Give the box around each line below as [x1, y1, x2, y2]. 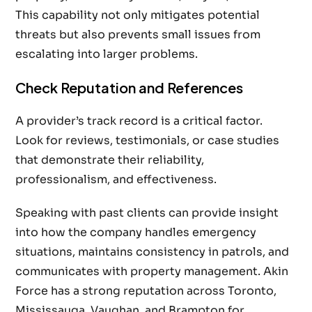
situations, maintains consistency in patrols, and [15, 244, 290, 260]
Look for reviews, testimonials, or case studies [15, 133, 280, 148]
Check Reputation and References [15, 79, 244, 97]
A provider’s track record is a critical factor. [15, 114, 263, 129]
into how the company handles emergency [15, 225, 257, 240]
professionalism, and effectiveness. [15, 172, 217, 187]
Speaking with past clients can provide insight [15, 205, 279, 221]
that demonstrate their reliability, [15, 153, 205, 168]
